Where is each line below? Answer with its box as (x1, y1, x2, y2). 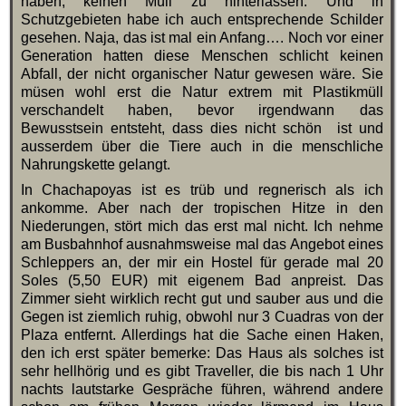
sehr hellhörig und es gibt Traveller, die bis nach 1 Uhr (20, 363, 383, 380)
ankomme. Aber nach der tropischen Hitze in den (20, 200, 383, 217)
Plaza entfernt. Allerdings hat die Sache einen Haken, (20, 327, 383, 343)
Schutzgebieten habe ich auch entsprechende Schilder (20, 12, 383, 28)
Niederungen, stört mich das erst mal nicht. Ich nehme (20, 218, 383, 235)
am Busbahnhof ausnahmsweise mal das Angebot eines (20, 237, 383, 253)
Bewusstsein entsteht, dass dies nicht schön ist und (20, 121, 383, 137)
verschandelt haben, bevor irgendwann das (20, 102, 383, 119)
